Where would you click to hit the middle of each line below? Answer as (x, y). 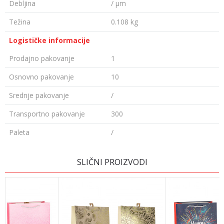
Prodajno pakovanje (42, 58)
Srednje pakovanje (39, 95)
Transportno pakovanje (47, 114)
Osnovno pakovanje (41, 77)
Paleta (19, 132)
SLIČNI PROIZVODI (112, 162)
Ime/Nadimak (41, 154)
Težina (20, 22)
